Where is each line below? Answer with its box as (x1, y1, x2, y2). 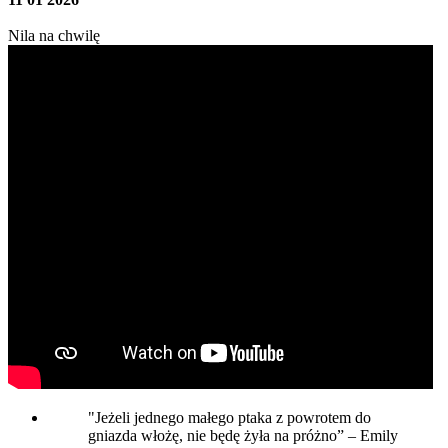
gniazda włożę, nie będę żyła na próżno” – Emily (88, 427, 398, 445)
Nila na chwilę (8, 27, 100, 45)
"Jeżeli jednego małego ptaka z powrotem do (88, 409, 371, 427)
